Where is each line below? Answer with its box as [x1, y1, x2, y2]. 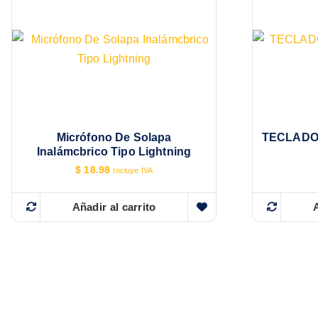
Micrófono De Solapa [56, 131, 172, 144]
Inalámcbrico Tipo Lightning [36, 146, 192, 158]
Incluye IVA [113, 166, 153, 175]
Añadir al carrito [72, 200, 156, 213]
